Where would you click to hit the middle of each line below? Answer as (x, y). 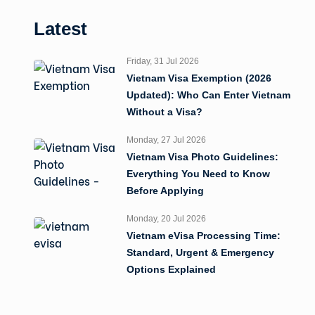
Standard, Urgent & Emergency (200, 253)
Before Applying (165, 191)
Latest (60, 29)
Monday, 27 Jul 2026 (166, 140)
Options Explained (171, 270)
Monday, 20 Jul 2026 (166, 219)
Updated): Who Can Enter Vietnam (208, 95)
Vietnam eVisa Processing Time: (204, 236)
